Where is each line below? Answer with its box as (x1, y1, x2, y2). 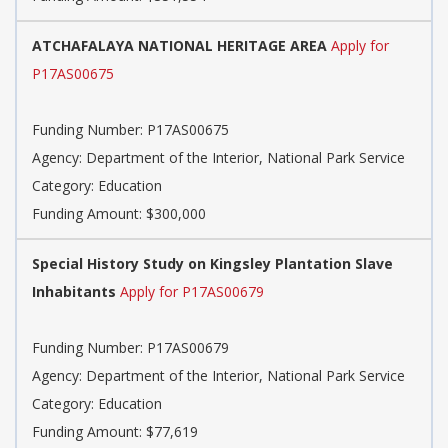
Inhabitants (32, 282, 116, 302)
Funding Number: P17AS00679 (32, 338, 229, 358)
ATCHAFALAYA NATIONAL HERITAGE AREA (32, 36, 327, 56)
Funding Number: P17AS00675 (32, 120, 229, 140)
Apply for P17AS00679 (120, 282, 264, 302)
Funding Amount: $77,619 (32, 422, 198, 442)
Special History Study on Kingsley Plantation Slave (32, 254, 393, 274)
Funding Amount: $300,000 (32, 204, 206, 224)
